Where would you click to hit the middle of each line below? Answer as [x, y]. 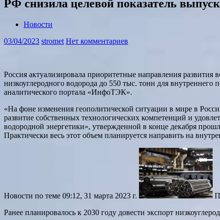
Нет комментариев [97, 41]
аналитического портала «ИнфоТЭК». [68, 92]
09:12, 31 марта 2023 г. [100, 195]
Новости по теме [33, 195]
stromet [53, 41]
